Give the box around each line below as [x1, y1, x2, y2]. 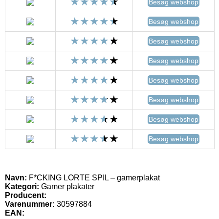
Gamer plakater [39, 182, 94, 191]
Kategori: [5, 182, 39, 191]
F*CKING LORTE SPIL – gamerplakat [27, 173, 160, 182]
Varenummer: [5, 199, 55, 208]
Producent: [5, 191, 46, 199]
